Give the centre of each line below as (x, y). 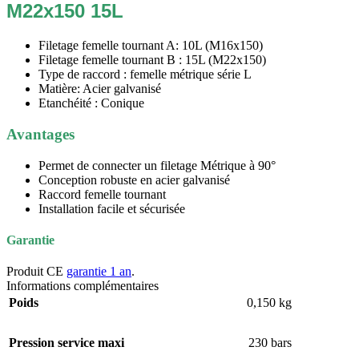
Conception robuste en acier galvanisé (134, 179)
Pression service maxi (67, 343)
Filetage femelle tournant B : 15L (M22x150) (152, 60)
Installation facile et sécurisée (112, 208)
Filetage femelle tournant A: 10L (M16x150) (151, 46)
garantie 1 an (99, 272)
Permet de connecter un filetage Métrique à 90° (157, 165)
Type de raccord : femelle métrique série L (145, 75)
